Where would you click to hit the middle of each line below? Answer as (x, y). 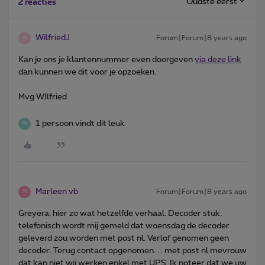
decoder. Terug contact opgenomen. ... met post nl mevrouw (132, 251)
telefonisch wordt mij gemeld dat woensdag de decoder (124, 226)
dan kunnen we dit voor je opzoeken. (87, 72)
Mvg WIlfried (43, 97)
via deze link (218, 59)
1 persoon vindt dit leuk (80, 123)
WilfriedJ (53, 38)
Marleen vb (57, 191)
